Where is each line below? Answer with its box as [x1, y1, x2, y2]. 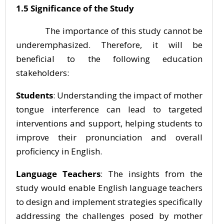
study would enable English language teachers [16, 182, 203, 193]
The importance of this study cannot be [16, 25, 203, 36]
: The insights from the [100, 168, 203, 179]
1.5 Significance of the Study [16, 2, 134, 14]
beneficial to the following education [16, 53, 203, 64]
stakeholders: [16, 67, 69, 78]
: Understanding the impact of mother [53, 89, 203, 101]
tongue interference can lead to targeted [16, 103, 203, 115]
